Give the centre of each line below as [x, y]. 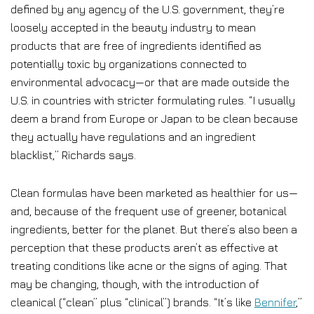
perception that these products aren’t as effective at [144, 247]
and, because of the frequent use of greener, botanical [149, 211]
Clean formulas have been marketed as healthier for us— [154, 193]
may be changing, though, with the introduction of [135, 284]
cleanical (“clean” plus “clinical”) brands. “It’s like [132, 302]
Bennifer [275, 302]
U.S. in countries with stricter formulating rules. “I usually [153, 100]
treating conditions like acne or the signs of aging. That [149, 266]
